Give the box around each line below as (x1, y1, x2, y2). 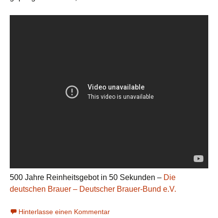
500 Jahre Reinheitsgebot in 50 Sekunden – (10, 173, 163, 182)
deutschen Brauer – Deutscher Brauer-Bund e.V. (10, 185, 176, 194)
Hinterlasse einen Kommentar (18, 208, 110, 216)
